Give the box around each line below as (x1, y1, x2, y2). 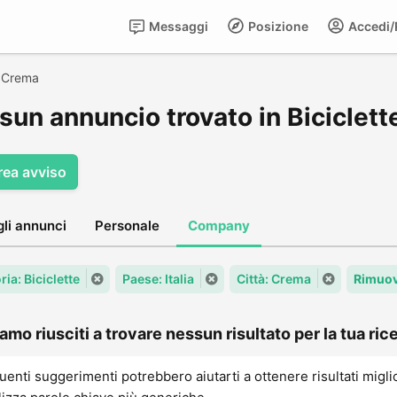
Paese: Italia (122, 271, 194, 286)
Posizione (245, 19, 308, 34)
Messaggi (146, 19, 208, 34)
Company (188, 217, 250, 234)
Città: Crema (237, 271, 311, 286)
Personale (95, 217, 160, 234)
